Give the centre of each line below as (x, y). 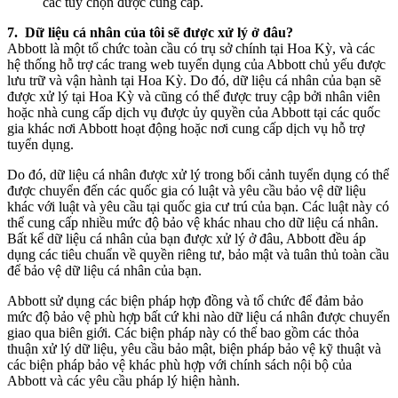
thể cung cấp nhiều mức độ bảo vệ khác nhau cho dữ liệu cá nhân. (193, 223)
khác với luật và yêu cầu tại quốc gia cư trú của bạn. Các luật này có (198, 207)
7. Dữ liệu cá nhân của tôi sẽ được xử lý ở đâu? (150, 32)
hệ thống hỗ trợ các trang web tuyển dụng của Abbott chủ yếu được (196, 64)
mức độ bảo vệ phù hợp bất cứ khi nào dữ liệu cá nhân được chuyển (199, 317)
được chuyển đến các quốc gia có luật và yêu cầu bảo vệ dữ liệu (187, 191)
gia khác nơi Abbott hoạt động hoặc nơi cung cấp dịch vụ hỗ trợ (186, 128)
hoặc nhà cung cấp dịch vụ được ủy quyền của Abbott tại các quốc (194, 112)
